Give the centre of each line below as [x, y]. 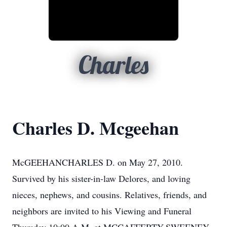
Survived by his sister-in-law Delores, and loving [101, 178]
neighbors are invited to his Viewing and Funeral [102, 211]
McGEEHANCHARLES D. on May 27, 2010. [98, 162]
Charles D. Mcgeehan [96, 128]
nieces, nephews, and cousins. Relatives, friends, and [109, 195]
